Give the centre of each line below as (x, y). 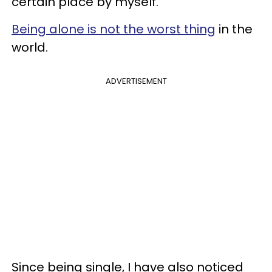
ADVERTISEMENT (136, 81)
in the (234, 29)
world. (30, 47)
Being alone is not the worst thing (114, 29)
